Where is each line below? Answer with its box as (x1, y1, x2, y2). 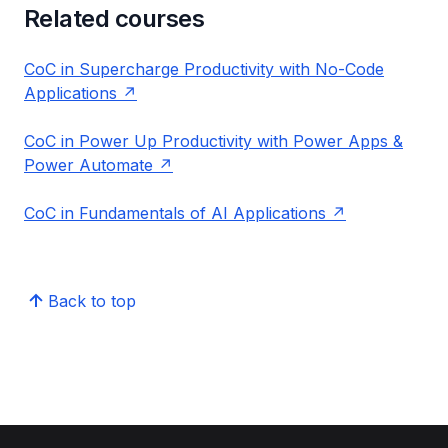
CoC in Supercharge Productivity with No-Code (24, 59, 384, 79)
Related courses (24, 4, 205, 33)
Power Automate (24, 155, 153, 175)
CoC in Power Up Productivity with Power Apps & (24, 131, 403, 151)
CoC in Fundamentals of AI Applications (24, 203, 326, 223)
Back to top (48, 291, 136, 311)
